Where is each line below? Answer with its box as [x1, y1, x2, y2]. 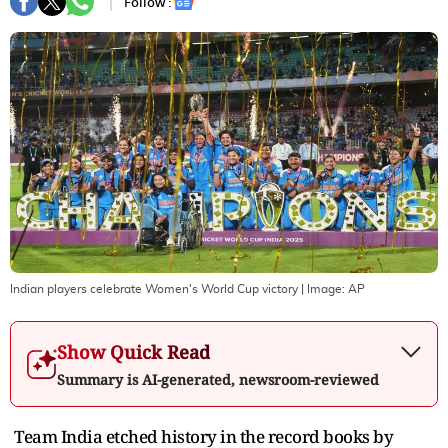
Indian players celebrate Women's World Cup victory [10, 282, 298, 295]
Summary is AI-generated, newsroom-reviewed [57, 369, 379, 389]
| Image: [298, 282, 348, 295]
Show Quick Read [57, 339, 210, 364]
